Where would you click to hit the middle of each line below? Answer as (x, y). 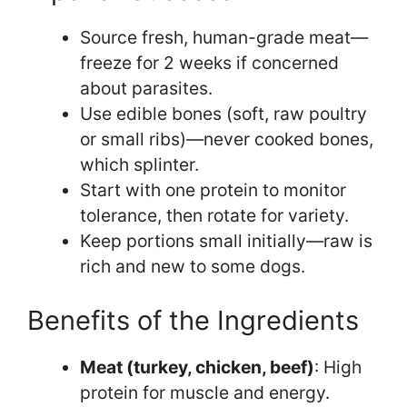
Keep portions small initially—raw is (226, 241)
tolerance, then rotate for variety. (214, 215)
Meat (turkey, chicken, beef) (197, 367)
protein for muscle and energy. (204, 392)
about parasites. (146, 88)
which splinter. (139, 164)
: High (338, 367)
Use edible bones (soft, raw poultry (223, 114)
